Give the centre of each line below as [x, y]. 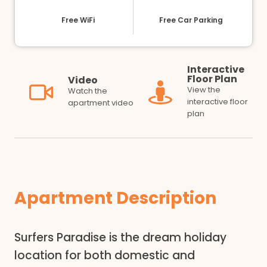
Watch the [88, 91]
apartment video [101, 103]
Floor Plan [212, 79]
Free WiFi [77, 20]
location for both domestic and [105, 255]
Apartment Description [115, 198]
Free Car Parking [190, 20]
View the [204, 90]
